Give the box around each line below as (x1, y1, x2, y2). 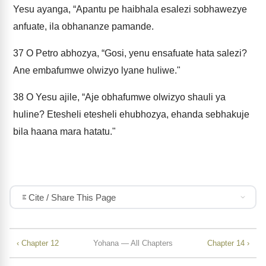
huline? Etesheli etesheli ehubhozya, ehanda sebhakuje (13, 109, 249, 119)
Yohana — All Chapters (93, 238, 173, 248)
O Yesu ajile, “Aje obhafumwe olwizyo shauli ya (24, 92, 226, 102)
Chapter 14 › (207, 238, 249, 248)
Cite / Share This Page (28, 192, 116, 202)
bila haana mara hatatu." (13, 126, 116, 137)
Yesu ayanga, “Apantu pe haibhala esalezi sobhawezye (13, 4, 247, 14)
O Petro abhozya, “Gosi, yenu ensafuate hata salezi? (24, 48, 247, 58)
